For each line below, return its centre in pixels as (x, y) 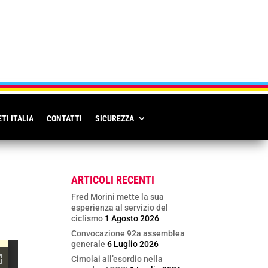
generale (89, 244)
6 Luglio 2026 (133, 244)
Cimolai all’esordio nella (117, 259)
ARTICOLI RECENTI (113, 180)
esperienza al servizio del (120, 208)
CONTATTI (64, 118)
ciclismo (87, 218)
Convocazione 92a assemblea (128, 233)
